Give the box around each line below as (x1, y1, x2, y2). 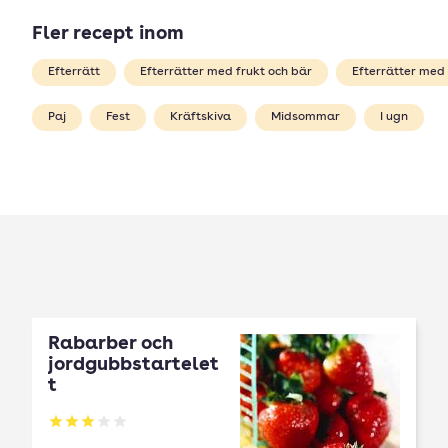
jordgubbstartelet (48, 356, 219, 375)
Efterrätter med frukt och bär (140, 66, 312, 78)
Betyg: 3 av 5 (47, 423, 148, 440)
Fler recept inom (32, 25, 184, 44)
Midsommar (271, 111, 340, 123)
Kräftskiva (170, 111, 231, 123)
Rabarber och (48, 335, 174, 354)
